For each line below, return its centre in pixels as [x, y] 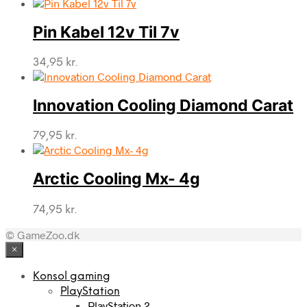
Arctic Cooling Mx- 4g [116, 179]
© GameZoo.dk [42, 234]
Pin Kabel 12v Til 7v [106, 32]
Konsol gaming [72, 276]
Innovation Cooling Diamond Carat [163, 106]
